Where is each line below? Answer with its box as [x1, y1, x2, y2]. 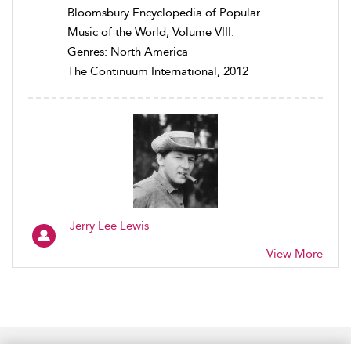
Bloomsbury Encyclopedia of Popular [67, 5, 260, 20]
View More [266, 246, 323, 261]
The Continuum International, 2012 [67, 63, 248, 78]
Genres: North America [67, 44, 188, 59]
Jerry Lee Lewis [70, 218, 149, 233]
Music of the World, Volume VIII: [67, 24, 234, 39]
